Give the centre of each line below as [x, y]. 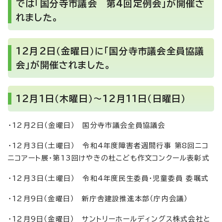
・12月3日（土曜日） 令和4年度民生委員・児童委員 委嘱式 [109, 179]
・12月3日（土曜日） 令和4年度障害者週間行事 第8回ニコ [109, 146]
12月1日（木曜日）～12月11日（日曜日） [101, 99]
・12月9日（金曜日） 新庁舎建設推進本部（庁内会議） [98, 199]
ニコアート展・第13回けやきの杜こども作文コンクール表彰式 [109, 158]
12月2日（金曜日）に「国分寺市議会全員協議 [110, 51]
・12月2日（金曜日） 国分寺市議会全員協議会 [87, 126]
